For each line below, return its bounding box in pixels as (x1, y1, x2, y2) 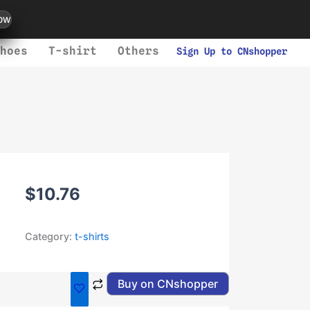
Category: (25, 230, 75, 242)
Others (117, 44, 159, 57)
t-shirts (75, 230, 110, 242)
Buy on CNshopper (117, 277, 218, 291)
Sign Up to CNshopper (176, 46, 287, 57)
